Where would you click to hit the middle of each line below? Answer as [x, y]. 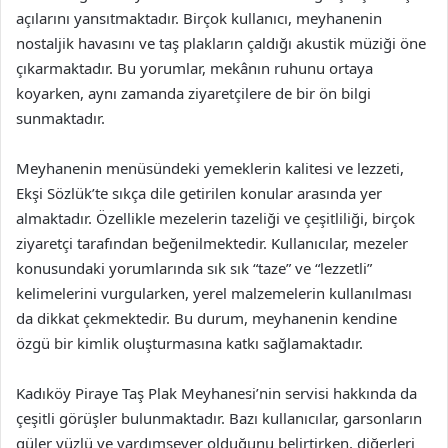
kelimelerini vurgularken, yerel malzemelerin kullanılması [214, 292]
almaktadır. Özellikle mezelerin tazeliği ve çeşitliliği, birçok [215, 217]
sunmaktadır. [60, 117]
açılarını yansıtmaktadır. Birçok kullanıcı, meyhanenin [199, 17]
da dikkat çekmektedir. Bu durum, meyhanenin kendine [206, 317]
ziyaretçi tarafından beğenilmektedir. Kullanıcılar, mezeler [212, 242]
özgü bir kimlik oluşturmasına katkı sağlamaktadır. [189, 342]
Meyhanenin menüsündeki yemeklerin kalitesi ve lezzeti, [210, 167]
